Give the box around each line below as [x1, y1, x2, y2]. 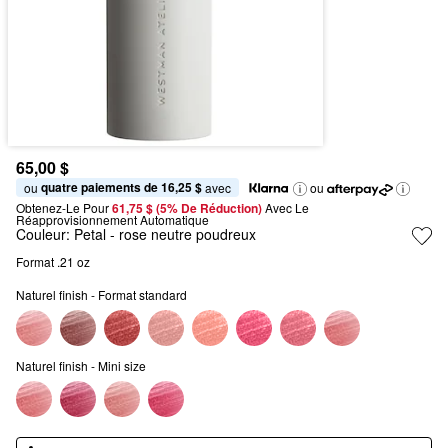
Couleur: [16, 224, 74, 244]
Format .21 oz [16, 253, 93, 270]
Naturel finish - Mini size [16, 357, 146, 374]
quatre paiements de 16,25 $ [41, 178, 202, 196]
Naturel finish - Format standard [16, 286, 187, 303]
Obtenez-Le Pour [16, 199, 109, 216]
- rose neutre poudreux [106, 224, 256, 244]
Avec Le [265, 199, 309, 216]
